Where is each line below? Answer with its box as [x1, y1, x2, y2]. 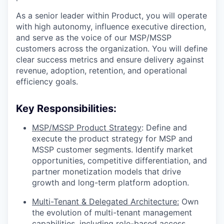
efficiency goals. [16, 76, 78, 87]
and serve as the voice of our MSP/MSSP [16, 32, 171, 43]
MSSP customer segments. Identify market [32, 144, 193, 155]
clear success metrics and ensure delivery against [16, 54, 204, 65]
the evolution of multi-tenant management [32, 207, 192, 218]
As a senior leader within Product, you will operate [16, 10, 207, 21]
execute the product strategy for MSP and [32, 133, 192, 144]
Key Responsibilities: [16, 102, 116, 115]
